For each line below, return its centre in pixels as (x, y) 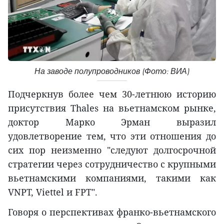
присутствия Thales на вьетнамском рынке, (112, 108)
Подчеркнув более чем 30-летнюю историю (112, 94)
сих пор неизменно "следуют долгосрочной (112, 150)
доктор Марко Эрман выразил (112, 122)
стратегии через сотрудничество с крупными (112, 164)
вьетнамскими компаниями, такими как (112, 178)
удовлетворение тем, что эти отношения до (112, 136)
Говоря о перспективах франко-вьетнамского (112, 212)
